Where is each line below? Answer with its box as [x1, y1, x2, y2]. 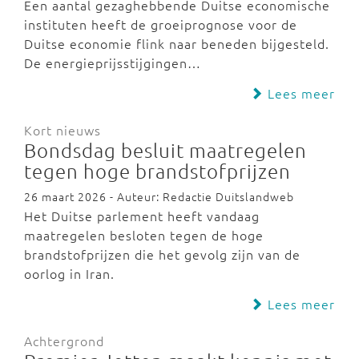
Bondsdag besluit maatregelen [24, 138, 307, 162]
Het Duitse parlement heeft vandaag [24, 207, 260, 224]
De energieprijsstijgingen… [24, 54, 201, 71]
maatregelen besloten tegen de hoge [24, 226, 264, 244]
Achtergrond [24, 332, 104, 349]
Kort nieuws [24, 121, 101, 139]
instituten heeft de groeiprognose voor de [24, 15, 297, 33]
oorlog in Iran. [24, 264, 119, 282]
